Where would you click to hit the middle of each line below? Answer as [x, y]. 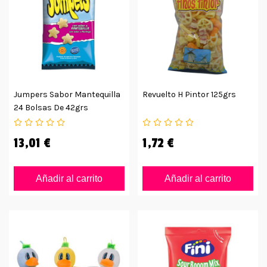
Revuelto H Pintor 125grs [189, 94]
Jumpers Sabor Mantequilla [67, 94]
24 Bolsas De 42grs [51, 107]
